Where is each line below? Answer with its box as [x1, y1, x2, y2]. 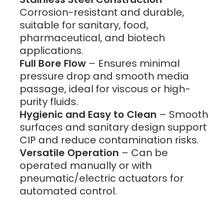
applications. [20, 44, 83, 58]
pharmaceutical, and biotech [20, 31, 165, 45]
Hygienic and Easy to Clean [20, 108, 157, 122]
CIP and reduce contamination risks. [20, 133, 199, 147]
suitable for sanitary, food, [20, 18, 148, 32]
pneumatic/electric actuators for [20, 171, 184, 186]
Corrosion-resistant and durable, [20, 5, 184, 20]
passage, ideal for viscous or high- [20, 82, 191, 96]
